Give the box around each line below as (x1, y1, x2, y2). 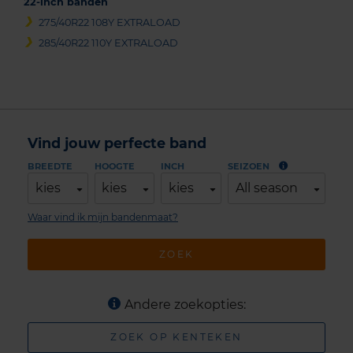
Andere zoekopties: (124, 296, 246, 312)
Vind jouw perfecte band (28, 135, 206, 152)
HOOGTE (94, 161, 135, 173)
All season (235, 180, 298, 196)
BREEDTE (28, 161, 72, 173)
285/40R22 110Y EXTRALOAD (39, 36, 179, 49)
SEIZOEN (228, 161, 270, 173)
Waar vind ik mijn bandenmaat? (28, 211, 178, 224)
